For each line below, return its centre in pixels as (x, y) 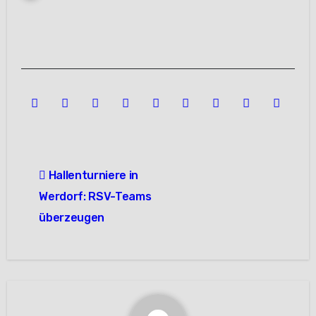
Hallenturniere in (92, 175)
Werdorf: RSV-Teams (95, 196)
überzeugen (72, 217)
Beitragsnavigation (121, 159)
